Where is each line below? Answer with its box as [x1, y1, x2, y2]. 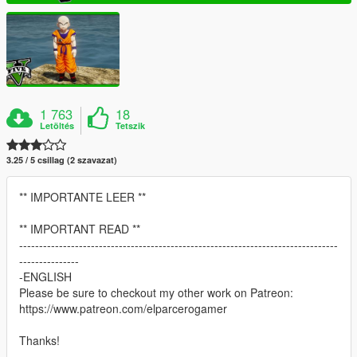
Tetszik [116, 119, 146, 131]
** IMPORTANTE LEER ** [19, 188, 146, 205]
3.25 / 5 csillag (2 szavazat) [6, 153, 117, 166]
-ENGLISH [19, 268, 72, 284]
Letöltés [40, 119, 75, 131]
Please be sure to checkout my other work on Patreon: [19, 284, 293, 300]
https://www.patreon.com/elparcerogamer [19, 300, 227, 316]
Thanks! [19, 331, 60, 348]
